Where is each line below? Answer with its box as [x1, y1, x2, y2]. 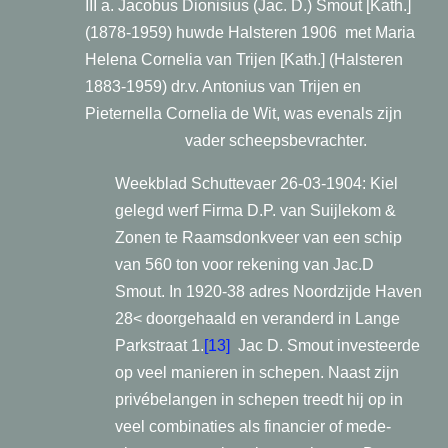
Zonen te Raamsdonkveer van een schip [115, 229, 402, 246]
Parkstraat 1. [115, 337, 204, 354]
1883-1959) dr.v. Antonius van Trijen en [85, 78, 361, 95]
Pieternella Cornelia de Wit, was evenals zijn [85, 105, 402, 122]
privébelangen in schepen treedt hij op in [115, 391, 403, 408]
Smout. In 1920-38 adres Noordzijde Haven [115, 283, 422, 300]
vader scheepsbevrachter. [185, 132, 367, 149]
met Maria [345, 24, 415, 41]
